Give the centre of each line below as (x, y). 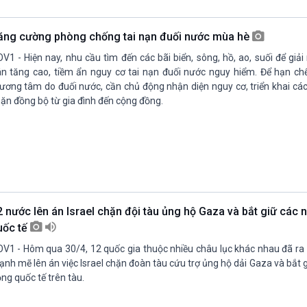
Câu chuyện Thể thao (62, 23)
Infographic (193, 23)
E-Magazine (194, 39)
